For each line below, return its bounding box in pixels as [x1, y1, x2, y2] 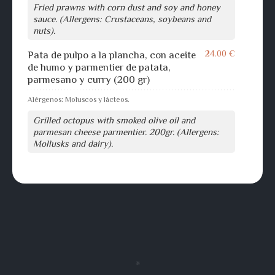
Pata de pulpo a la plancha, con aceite [28, 48, 196, 61]
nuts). [33, 25, 55, 36]
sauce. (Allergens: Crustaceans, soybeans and [33, 13, 211, 24]
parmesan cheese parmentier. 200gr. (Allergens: [33, 126, 219, 137]
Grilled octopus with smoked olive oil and [33, 114, 195, 125]
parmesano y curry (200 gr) [28, 73, 150, 85]
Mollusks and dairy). [33, 137, 113, 149]
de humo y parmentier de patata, [28, 61, 171, 73]
